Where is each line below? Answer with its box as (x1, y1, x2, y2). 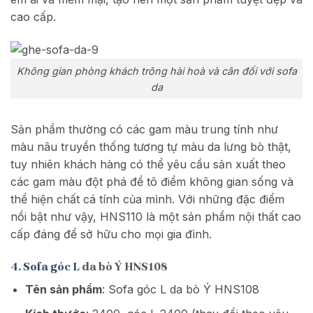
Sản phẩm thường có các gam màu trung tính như (10, 122, 278, 137)
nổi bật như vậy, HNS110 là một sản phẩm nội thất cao (10, 210, 301, 224)
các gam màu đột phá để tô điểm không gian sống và (10, 175, 293, 189)
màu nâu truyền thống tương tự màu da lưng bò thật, (10, 140, 291, 154)
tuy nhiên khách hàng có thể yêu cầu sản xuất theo (10, 157, 286, 172)
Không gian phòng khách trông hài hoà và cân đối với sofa (16, 64, 297, 77)
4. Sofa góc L (10, 260, 80, 274)
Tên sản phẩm (24, 282, 102, 297)
